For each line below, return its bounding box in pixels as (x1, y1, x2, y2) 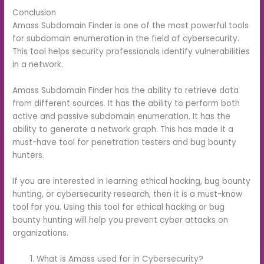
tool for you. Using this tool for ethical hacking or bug (12, 202, 225, 213)
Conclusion (12, 7, 57, 19)
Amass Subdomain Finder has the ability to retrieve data (12, 85, 239, 97)
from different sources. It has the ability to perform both (12, 98, 240, 110)
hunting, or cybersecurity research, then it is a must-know (12, 189, 243, 200)
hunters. (12, 150, 45, 161)
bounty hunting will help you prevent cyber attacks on (12, 214, 229, 226)
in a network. (12, 59, 64, 71)
